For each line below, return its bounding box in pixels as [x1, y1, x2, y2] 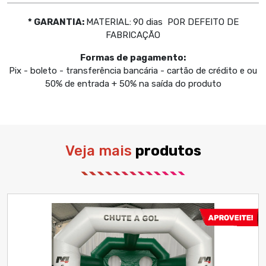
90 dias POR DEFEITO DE [132, 17, 239, 28]
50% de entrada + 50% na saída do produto [45, 78, 221, 90]
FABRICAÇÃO [106, 30, 160, 41]
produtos [135, 142, 201, 160]
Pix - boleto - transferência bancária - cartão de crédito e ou [9, 65, 257, 77]
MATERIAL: [85, 17, 131, 28]
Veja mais [65, 142, 135, 160]
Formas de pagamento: [80, 52, 186, 64]
